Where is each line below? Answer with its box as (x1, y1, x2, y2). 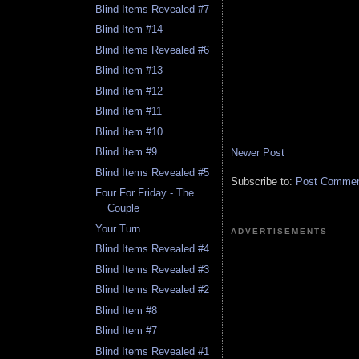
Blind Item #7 (95, 325, 158, 337)
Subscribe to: (231, 175, 296, 188)
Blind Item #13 (95, 64, 163, 77)
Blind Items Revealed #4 (95, 243, 210, 256)
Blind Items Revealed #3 (95, 263, 210, 276)
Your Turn (95, 222, 141, 235)
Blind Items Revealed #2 (95, 284, 210, 296)
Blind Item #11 (95, 105, 163, 118)
